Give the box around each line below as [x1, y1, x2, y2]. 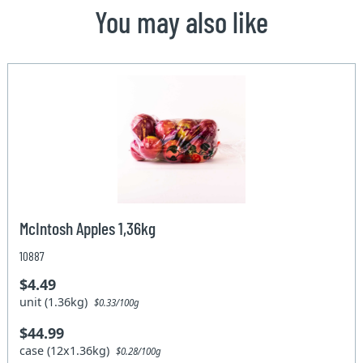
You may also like [95, 3, 268, 39]
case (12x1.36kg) [19, 342, 117, 358]
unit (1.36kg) [19, 293, 95, 310]
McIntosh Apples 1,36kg [19, 216, 156, 238]
